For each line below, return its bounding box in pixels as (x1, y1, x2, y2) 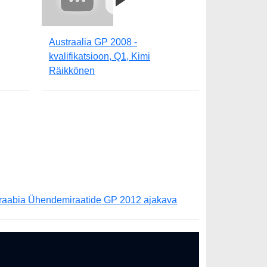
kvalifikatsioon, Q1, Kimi (49, 51, 150, 62)
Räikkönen (49, 66, 95, 76)
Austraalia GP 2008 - (49, 37, 137, 48)
